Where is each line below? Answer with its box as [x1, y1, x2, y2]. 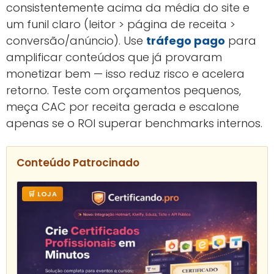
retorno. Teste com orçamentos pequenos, [6, 83, 241, 98]
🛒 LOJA [28, 189, 57, 199]
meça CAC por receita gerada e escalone [6, 99, 239, 115]
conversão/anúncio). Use [6, 33, 146, 49]
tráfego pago [146, 33, 225, 49]
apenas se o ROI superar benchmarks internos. [6, 116, 262, 131]
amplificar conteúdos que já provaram [6, 50, 222, 65]
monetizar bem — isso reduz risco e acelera [6, 66, 245, 82]
